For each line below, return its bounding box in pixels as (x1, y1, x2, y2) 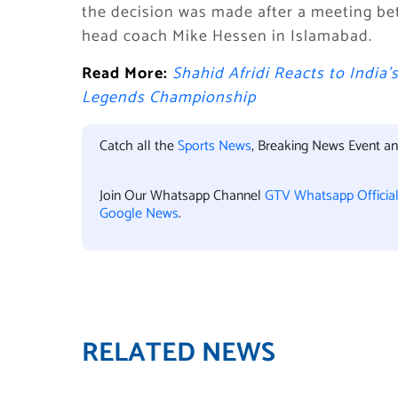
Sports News (178, 134, 251, 158)
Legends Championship (82, 84, 256, 111)
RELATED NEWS (82, 331, 275, 375)
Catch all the (99, 134, 178, 158)
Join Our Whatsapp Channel (99, 184, 265, 208)
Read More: (82, 60, 172, 87)
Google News (99, 202, 179, 226)
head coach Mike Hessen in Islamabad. (82, 23, 372, 50)
